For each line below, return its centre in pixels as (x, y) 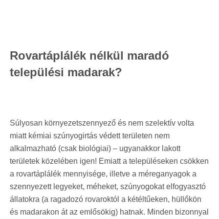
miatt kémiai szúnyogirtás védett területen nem (90, 135)
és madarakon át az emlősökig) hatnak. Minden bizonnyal (109, 212)
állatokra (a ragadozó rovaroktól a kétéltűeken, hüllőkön (106, 199)
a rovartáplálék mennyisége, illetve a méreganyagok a (103, 174)
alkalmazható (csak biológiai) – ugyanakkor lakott (95, 148)
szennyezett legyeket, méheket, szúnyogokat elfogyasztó (108, 186)
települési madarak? (66, 72)
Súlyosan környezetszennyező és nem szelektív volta (102, 123)
